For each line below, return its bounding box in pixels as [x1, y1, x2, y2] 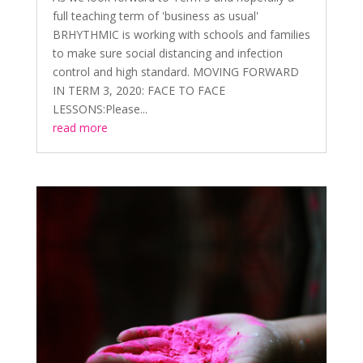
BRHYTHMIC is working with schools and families [52, 27, 310, 43]
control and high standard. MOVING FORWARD [52, 64, 299, 80]
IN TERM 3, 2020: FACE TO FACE [52, 83, 225, 99]
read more [52, 120, 108, 136]
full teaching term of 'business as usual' [52, 8, 258, 24]
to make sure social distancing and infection [52, 45, 283, 62]
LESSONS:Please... [52, 101, 147, 117]
